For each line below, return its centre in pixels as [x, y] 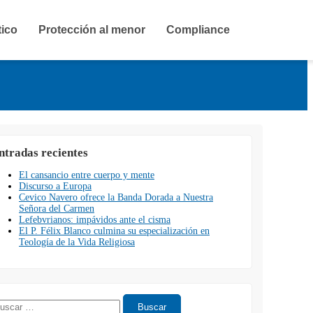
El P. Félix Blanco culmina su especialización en [114, 231]
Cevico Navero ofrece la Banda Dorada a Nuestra [116, 197]
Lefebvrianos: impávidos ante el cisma [95, 220]
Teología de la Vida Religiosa [77, 242]
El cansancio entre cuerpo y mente [87, 175]
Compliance [198, 30]
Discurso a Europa [55, 186]
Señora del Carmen [57, 209]
